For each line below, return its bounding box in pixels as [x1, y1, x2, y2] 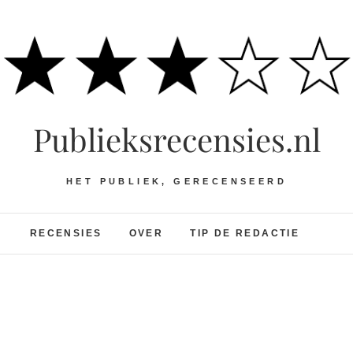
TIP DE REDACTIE [190, 227, 300, 239]
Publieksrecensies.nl [32, 117, 321, 160]
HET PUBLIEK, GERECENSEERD [65, 176, 287, 186]
